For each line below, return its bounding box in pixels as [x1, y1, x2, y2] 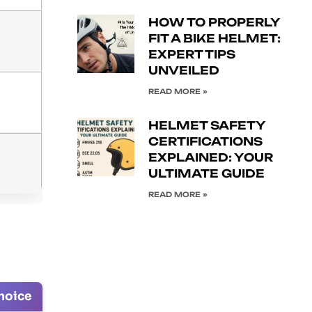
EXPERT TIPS [148, 47, 236, 61]
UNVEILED [148, 63, 220, 77]
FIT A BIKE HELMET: [148, 31, 281, 45]
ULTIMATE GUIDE [148, 166, 265, 180]
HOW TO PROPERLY [148, 15, 281, 29]
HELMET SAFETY [148, 118, 266, 132]
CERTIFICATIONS [148, 134, 263, 148]
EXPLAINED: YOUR [148, 150, 274, 164]
